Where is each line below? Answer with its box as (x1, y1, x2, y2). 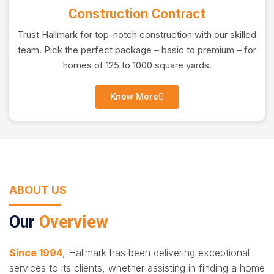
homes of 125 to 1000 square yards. (62, 59, 212, 72)
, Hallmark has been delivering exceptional (62, 246, 250, 259)
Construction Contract (68, 4, 206, 24)
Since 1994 (9, 246, 62, 259)
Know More (110, 91, 158, 103)
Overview (39, 210, 108, 235)
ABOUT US (9, 183, 67, 197)
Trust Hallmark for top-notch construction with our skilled (18, 29, 256, 41)
